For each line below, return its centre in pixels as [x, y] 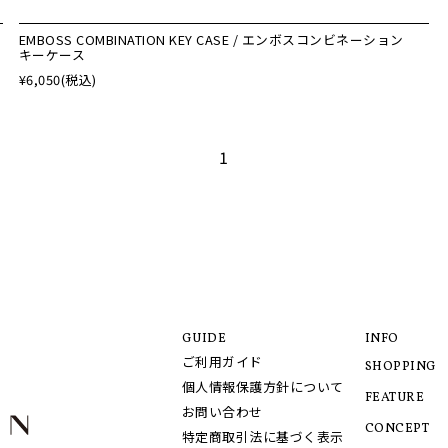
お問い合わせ [222, 412]
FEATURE [394, 398]
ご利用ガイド [222, 362]
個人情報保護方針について [262, 387]
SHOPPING [400, 367]
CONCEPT [397, 428]
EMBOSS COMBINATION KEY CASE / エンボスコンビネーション [211, 39]
